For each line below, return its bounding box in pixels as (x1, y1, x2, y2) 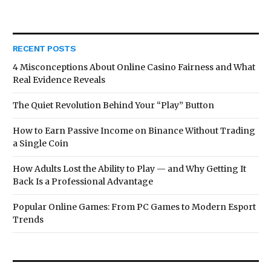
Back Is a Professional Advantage (13, 176, 153, 187)
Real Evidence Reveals (13, 74, 105, 85)
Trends (13, 214, 44, 225)
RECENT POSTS (13, 44, 76, 53)
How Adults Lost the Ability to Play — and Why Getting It (13, 163, 246, 174)
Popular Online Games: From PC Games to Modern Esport (13, 201, 256, 212)
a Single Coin (13, 138, 68, 149)
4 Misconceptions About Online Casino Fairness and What (13, 62, 255, 73)
